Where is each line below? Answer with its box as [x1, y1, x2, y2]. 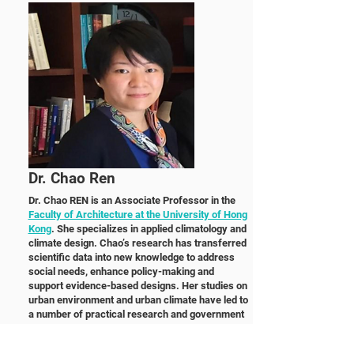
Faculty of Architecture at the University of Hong [28, 209, 247, 220]
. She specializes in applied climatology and [51, 223, 247, 235]
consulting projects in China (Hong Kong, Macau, [28, 322, 247, 334]
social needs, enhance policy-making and [28, 265, 214, 277]
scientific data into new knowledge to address [28, 251, 235, 263]
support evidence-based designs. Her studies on [28, 280, 247, 292]
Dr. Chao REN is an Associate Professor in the [28, 194, 235, 206]
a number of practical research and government [28, 308, 244, 320]
